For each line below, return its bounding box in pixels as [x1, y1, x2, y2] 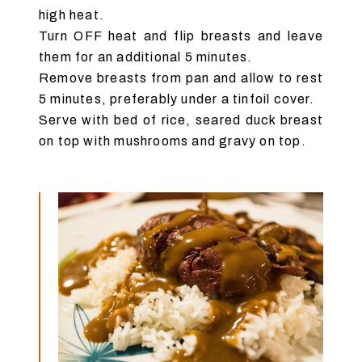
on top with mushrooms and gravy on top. [39, 133, 306, 148]
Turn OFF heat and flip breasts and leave [39, 28, 323, 43]
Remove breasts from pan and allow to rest [39, 70, 323, 85]
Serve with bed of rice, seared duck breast [39, 112, 323, 127]
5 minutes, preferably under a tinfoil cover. [39, 91, 314, 106]
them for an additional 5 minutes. [39, 49, 253, 64]
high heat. [39, 7, 104, 22]
